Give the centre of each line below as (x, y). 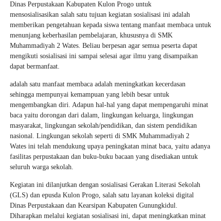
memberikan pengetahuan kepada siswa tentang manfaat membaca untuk (110, 25)
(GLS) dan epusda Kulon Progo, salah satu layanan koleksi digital (102, 195)
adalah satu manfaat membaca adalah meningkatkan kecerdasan (98, 84)
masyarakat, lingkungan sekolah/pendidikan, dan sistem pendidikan (103, 126)
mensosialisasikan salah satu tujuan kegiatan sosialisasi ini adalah (100, 15)
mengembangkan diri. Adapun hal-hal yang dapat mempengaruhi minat (109, 105)
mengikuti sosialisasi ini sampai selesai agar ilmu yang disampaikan (104, 56)
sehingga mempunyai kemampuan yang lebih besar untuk (90, 94)
